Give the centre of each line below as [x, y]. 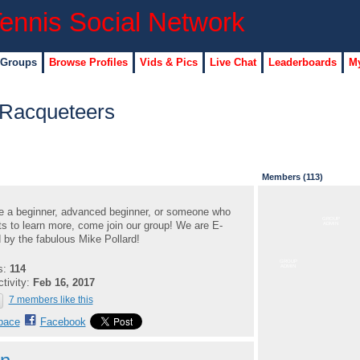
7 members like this [51, 300]
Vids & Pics [168, 62]
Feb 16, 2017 [63, 282]
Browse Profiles [88, 62]
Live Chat [233, 62]
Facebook [63, 322]
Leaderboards [302, 62]
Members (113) [292, 176]
